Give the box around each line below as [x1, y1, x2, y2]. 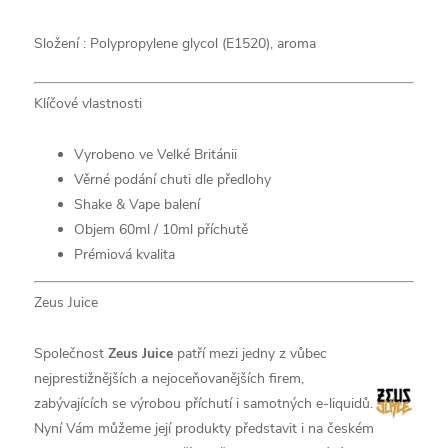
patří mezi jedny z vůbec [173, 344, 328, 364]
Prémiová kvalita [74, 245, 176, 265]
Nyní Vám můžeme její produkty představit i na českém [34, 419, 375, 439]
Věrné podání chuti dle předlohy [74, 170, 272, 190]
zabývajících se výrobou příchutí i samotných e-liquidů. [34, 394, 374, 414]
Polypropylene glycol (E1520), [90, 34, 278, 54]
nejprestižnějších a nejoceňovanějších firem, [34, 369, 305, 389]
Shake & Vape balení [74, 195, 201, 215]
